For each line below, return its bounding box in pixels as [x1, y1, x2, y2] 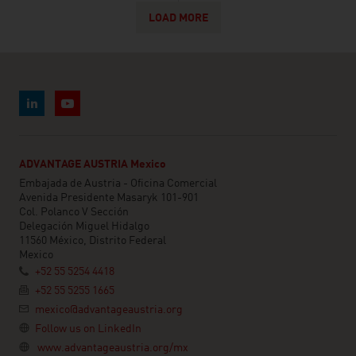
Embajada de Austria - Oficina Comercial [19, 178, 217, 190]
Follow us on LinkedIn [35, 323, 141, 335]
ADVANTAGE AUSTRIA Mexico [19, 159, 166, 171]
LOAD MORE [148, 13, 208, 25]
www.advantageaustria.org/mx [37, 342, 188, 354]
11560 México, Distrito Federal [19, 235, 166, 247]
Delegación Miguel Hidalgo [19, 221, 149, 233]
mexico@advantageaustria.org [35, 304, 183, 316]
